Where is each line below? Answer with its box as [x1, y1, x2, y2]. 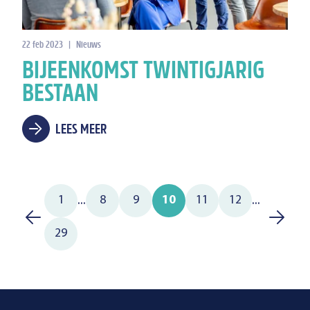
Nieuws [76, 38, 101, 52]
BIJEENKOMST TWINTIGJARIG [22, 55, 264, 89]
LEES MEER [55, 120, 107, 140]
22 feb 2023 [22, 38, 63, 52]
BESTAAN [22, 77, 98, 112]
